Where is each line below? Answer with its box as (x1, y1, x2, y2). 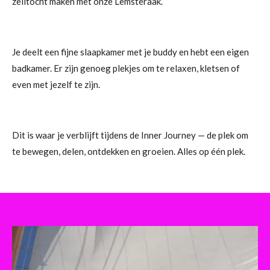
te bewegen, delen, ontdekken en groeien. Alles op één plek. (12, 146, 245, 157)
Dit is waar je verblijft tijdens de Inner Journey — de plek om (12, 130, 248, 141)
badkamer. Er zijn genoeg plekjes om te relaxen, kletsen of (12, 63, 240, 74)
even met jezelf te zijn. (12, 79, 100, 90)
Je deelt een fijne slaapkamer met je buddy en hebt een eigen (12, 46, 249, 58)
